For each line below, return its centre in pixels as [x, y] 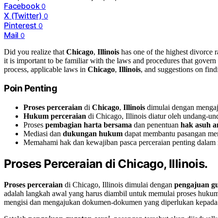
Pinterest [20, 25]
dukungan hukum [93, 134]
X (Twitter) [23, 15]
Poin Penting [31, 89]
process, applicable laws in [46, 69]
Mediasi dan [43, 134]
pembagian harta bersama [89, 125]
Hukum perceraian [55, 116]
